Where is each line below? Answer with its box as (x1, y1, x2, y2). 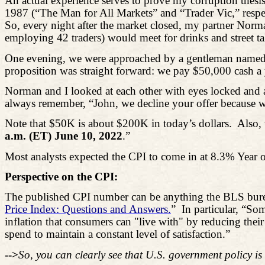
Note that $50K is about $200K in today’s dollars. (5, 117, 232, 130)
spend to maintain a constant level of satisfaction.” (5, 228, 230, 241)
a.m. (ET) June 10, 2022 (5, 130, 122, 143)
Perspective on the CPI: (5, 170, 118, 183)
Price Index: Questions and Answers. (5, 203, 171, 216)
